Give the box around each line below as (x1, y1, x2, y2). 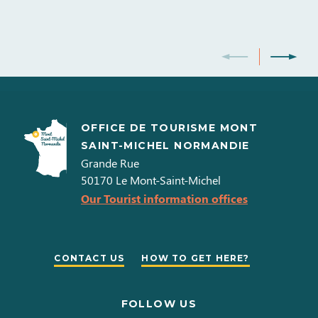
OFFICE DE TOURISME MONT (81, 121, 258, 135)
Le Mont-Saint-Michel (116, 172, 221, 188)
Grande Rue (81, 155, 139, 171)
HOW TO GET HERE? (141, 253, 250, 264)
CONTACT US (54, 253, 125, 264)
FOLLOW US (121, 297, 197, 311)
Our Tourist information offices (81, 191, 248, 207)
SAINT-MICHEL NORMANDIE (81, 139, 250, 153)
